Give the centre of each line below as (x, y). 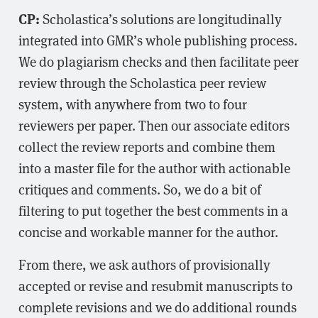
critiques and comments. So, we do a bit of (140, 189)
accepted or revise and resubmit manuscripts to (155, 286)
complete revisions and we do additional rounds (158, 307)
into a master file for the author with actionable (154, 168)
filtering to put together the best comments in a (153, 210)
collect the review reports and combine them (147, 147)
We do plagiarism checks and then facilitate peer (159, 61)
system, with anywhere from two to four (133, 104)
